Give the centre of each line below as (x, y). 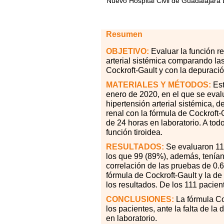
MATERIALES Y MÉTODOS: (158, 84)
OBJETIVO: (127, 51)
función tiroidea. (134, 132)
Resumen (124, 34)
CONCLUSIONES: (140, 199)
